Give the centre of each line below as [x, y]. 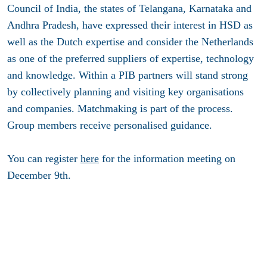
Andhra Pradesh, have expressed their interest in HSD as [130, 25]
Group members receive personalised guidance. [110, 125]
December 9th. [41, 176]
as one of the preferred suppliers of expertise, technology [131, 59]
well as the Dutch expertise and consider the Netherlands [130, 42]
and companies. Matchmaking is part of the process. [120, 109]
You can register [44, 159]
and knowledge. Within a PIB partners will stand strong [128, 75]
